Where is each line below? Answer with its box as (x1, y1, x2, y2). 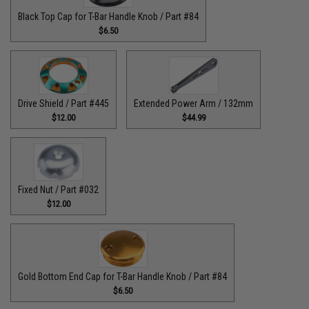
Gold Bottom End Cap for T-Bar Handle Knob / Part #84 (18, 270, 228, 282)
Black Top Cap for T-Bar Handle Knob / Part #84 (18, 11, 199, 22)
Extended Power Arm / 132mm (134, 97, 254, 109)
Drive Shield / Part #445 (18, 97, 110, 109)
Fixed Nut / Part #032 (18, 184, 99, 195)
